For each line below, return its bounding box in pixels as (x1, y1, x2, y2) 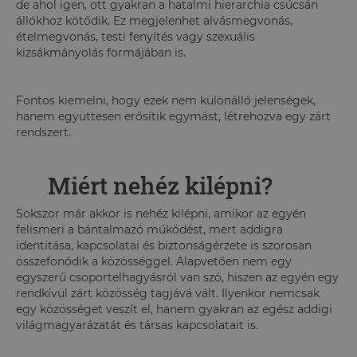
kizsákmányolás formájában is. (16, 45, 186, 60)
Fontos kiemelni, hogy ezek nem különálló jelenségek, (16, 92, 316, 108)
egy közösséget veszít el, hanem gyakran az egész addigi (16, 301, 332, 316)
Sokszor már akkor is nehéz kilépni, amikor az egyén (16, 206, 306, 221)
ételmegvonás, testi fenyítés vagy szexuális (16, 29, 255, 44)
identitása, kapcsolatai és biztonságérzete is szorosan (16, 237, 312, 253)
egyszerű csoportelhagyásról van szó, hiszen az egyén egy (16, 269, 339, 284)
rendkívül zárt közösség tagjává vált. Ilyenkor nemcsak (16, 285, 320, 300)
